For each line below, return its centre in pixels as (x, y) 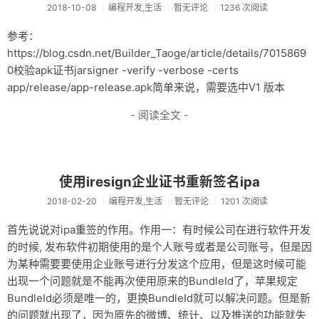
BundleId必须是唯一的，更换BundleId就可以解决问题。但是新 (159, 298)
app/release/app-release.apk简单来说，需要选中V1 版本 (146, 88)
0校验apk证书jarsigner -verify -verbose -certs (123, 70)
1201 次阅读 (245, 202)
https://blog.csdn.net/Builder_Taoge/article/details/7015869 (157, 53)
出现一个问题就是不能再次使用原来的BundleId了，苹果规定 (152, 281)
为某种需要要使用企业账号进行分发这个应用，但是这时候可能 (157, 264)
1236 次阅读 (244, 8)
